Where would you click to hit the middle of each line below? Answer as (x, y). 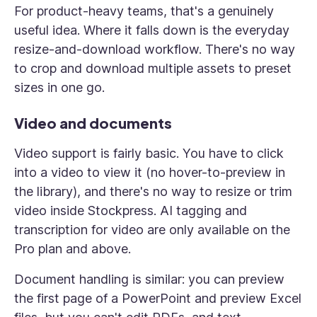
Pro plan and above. (73, 249)
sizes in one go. (59, 87)
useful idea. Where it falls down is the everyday (152, 30)
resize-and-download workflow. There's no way (155, 49)
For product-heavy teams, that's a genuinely (144, 11)
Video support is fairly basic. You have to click (149, 153)
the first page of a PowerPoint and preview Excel (158, 298)
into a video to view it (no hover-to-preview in (150, 172)
